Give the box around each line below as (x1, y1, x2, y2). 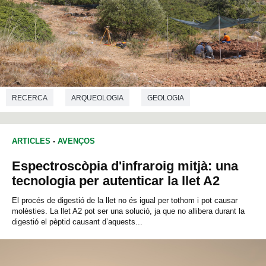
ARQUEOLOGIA (71, 94, 123, 103)
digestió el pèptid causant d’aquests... (12, 217, 142, 227)
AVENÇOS (58, 137, 95, 146)
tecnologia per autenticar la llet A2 (12, 173, 220, 189)
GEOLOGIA (147, 94, 184, 103)
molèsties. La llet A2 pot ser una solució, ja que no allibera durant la (12, 207, 245, 216)
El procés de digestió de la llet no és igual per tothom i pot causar (12, 196, 237, 205)
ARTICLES (12, 137, 50, 146)
